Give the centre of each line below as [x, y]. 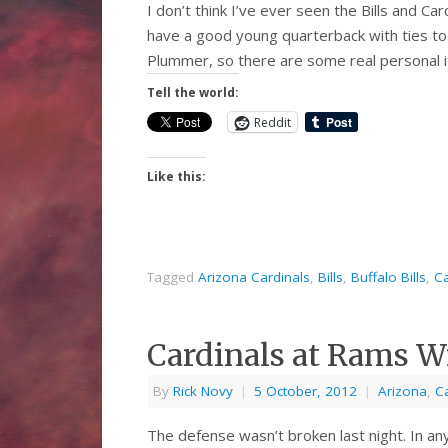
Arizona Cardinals [254, 277]
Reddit [272, 122]
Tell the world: [193, 93]
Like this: [176, 177]
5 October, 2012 [305, 391]
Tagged [172, 277]
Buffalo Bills [388, 277]
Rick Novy [203, 391]
